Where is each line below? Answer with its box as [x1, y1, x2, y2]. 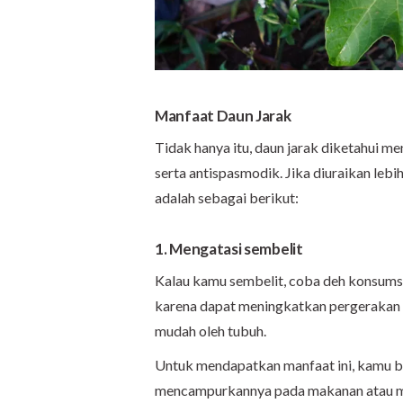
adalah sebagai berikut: [155, 188, 299, 206]
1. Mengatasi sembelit [155, 238, 303, 258]
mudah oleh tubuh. [155, 321, 266, 339]
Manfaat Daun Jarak [155, 105, 291, 125]
